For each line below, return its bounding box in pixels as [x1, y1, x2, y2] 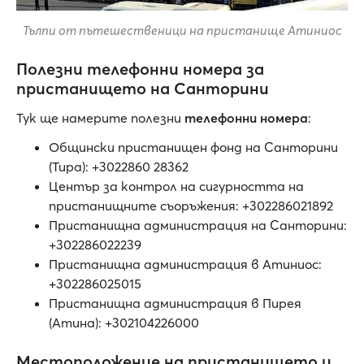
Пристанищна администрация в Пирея [49, 295, 301, 312]
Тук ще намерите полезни [16, 110, 184, 127]
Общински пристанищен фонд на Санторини [49, 139, 338, 156]
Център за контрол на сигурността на [49, 178, 304, 195]
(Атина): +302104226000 [49, 314, 199, 331]
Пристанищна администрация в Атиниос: [49, 256, 322, 273]
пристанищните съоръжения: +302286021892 [49, 197, 336, 214]
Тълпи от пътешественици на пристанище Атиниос [22, 22, 342, 39]
